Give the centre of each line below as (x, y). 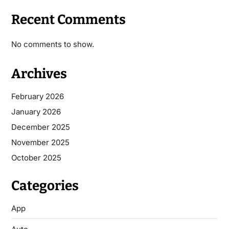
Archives (39, 74)
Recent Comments (68, 20)
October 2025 (36, 158)
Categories (45, 186)
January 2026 (36, 112)
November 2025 (40, 143)
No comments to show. (52, 44)
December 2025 (40, 127)
